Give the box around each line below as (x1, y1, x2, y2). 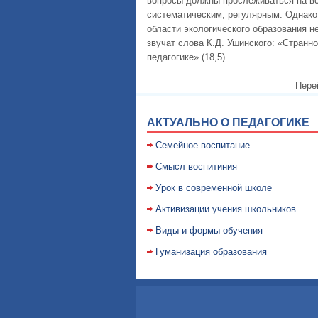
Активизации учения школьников (155, 204, 296, 214)
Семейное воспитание (155, 140, 250, 150)
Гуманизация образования (155, 246, 267, 257)
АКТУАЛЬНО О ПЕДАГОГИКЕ (147, 116, 309, 128)
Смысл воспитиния (155, 161, 237, 172)
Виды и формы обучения (155, 225, 263, 236)
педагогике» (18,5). (147, 52, 228, 62)
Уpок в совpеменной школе (155, 182, 272, 193)
